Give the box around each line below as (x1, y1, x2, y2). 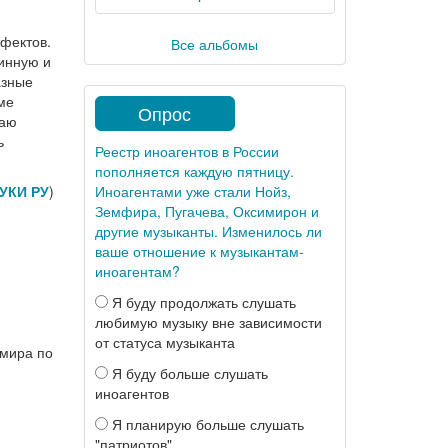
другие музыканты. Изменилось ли (94, 221, 322, 241)
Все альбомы (171, 34, 259, 54)
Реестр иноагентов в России (94, 141, 279, 161)
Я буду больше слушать (107, 363, 268, 383)
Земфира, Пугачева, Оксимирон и (94, 201, 319, 221)
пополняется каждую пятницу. (94, 161, 294, 181)
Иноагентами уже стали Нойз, (94, 181, 291, 201)
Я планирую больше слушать (107, 414, 304, 434)
